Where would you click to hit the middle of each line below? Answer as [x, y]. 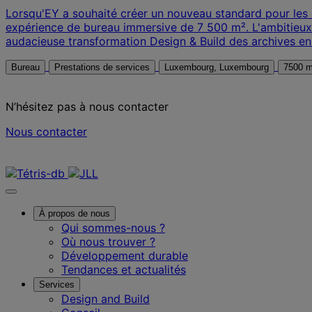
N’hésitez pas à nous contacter [87, 107]
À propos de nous [75, 214]
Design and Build [106, 299]
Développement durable [125, 256]
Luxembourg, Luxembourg [244, 68]
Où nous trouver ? [108, 242]
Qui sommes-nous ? [113, 228]
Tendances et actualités [124, 270]
